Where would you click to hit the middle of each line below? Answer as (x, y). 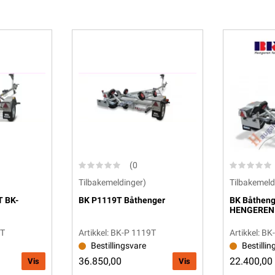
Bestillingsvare (118, 246)
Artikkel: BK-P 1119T (117, 233)
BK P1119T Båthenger (122, 200)
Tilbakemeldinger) (112, 182)
